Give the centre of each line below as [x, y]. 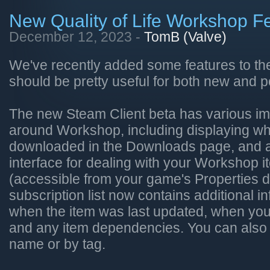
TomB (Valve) [185, 37]
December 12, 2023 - [77, 37]
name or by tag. [57, 245]
